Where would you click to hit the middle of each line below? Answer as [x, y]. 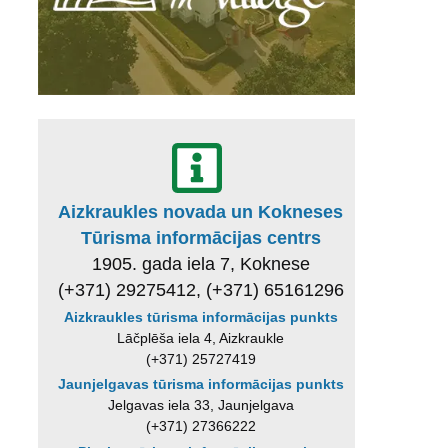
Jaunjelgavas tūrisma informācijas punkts [200, 384]
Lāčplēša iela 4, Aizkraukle [200, 337]
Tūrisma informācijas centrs [200, 237]
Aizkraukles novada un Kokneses [200, 211]
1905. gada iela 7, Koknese [200, 263]
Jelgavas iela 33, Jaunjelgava [200, 405]
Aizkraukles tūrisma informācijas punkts [200, 316]
